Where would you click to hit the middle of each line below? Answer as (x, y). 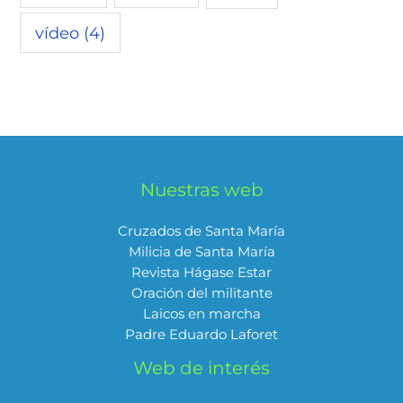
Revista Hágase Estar (201, 272)
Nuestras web (201, 189)
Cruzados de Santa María (201, 231)
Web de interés (201, 367)
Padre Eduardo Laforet (201, 334)
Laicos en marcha (201, 313)
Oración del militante (201, 293)
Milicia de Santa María (201, 251)
